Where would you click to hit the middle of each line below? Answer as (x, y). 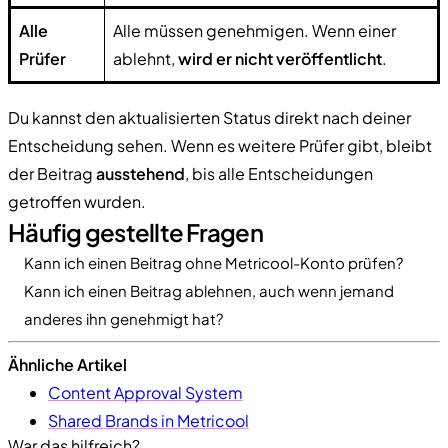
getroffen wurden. (77, 201)
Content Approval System (145, 392)
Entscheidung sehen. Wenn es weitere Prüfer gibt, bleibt (220, 145)
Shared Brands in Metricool (148, 420)
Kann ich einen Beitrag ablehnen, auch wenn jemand (209, 290)
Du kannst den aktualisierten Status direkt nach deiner (209, 117)
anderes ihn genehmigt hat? (123, 318)
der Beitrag (52, 173)
